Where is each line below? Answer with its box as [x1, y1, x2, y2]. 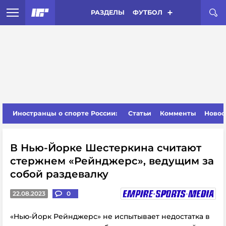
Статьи [128, 109, 152, 117]
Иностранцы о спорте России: [13, 109, 117, 117]
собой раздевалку [10, 168, 108, 180]
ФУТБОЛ [132, 9, 162, 16]
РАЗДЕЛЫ [90, 9, 125, 16]
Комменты [159, 109, 196, 117]
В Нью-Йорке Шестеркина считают [10, 142, 201, 154]
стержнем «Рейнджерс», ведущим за [10, 155, 214, 167]
